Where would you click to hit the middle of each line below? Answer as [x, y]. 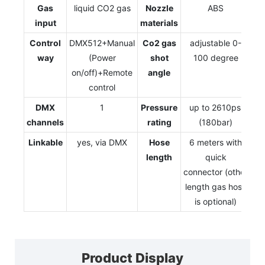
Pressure [159, 108]
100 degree [216, 58]
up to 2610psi [216, 108]
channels [45, 122]
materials [159, 23]
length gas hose [216, 187]
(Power [102, 58]
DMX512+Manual [102, 43]
